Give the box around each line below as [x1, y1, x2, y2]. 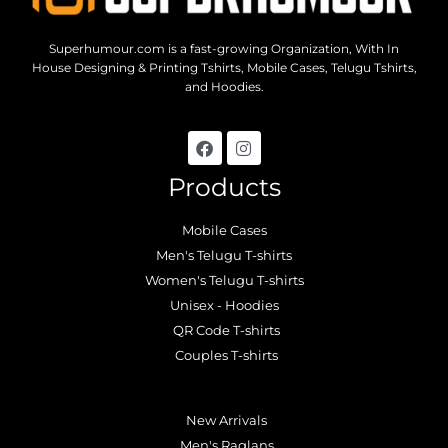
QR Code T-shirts [173, 322, 280, 339]
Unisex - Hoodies [169, 297, 279, 314]
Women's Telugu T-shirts [144, 272, 304, 289]
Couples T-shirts [175, 347, 278, 364]
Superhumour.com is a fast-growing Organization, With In [49, 40, 399, 56]
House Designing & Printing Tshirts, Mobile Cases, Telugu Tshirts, [31, 59, 417, 75]
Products [167, 172, 281, 203]
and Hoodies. [184, 78, 264, 94]
